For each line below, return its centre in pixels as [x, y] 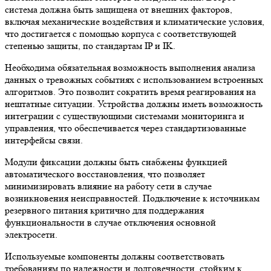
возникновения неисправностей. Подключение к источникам [132, 198]
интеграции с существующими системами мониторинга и [125, 116]
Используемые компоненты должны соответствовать [115, 256]
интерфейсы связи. [44, 140]
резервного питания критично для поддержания [104, 211]
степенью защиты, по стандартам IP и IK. [90, 46]
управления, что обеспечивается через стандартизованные [126, 128]
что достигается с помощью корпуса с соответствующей [121, 34]
